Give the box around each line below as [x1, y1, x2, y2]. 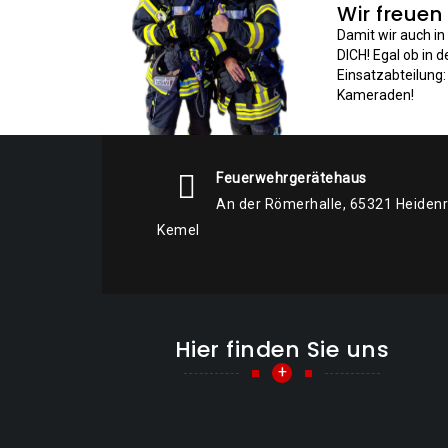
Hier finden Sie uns [174, 334, 390, 365]
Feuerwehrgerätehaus [216, 170, 367, 186]
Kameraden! [337, 87, 414, 103]
